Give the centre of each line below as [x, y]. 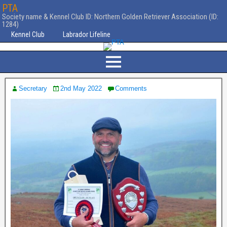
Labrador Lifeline [87, 34]
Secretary [33, 88]
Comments [131, 88]
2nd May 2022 [81, 88]
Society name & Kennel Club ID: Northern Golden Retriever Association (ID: [110, 17]
